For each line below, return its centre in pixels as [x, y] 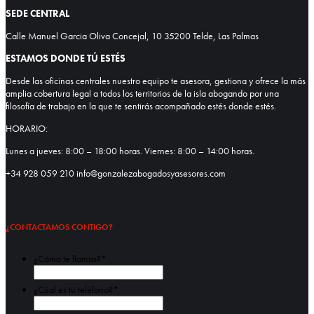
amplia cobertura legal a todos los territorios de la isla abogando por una [142, 94]
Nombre [179, 270]
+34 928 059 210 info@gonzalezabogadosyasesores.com [116, 173]
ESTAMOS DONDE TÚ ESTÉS [66, 59]
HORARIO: [27, 129]
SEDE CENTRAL [37, 14]
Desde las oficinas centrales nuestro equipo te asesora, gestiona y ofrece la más [156, 81]
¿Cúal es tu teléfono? [73, 289]
